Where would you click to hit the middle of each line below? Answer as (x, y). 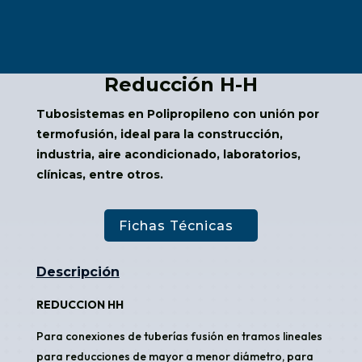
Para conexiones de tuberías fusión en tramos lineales (179, 337)
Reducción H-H (181, 84)
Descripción (78, 272)
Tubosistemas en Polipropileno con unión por (177, 114)
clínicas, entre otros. (99, 174)
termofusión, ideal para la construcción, (159, 134)
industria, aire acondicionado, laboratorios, (168, 154)
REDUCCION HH (80, 305)
